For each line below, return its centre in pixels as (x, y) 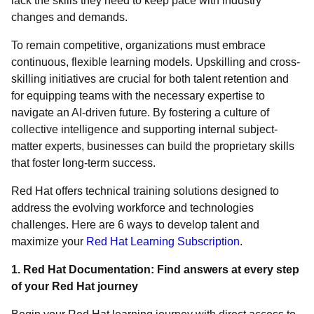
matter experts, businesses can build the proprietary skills (153, 146)
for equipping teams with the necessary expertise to (138, 96)
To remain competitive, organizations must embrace (138, 45)
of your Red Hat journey (75, 286)
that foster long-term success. (86, 163)
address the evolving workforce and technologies (134, 208)
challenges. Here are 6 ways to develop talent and (135, 225)
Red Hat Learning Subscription (163, 241)
